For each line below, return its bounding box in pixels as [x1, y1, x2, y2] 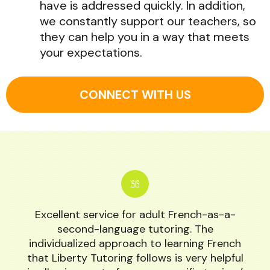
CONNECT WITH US [79, 87, 191, 102]
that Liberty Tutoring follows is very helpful [27, 251, 243, 265]
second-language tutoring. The [57, 222, 213, 236]
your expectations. [40, 45, 142, 60]
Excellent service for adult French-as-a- [34, 207, 236, 222]
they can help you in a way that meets [40, 29, 250, 45]
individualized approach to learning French [29, 236, 241, 251]
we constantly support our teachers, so [40, 13, 256, 29]
